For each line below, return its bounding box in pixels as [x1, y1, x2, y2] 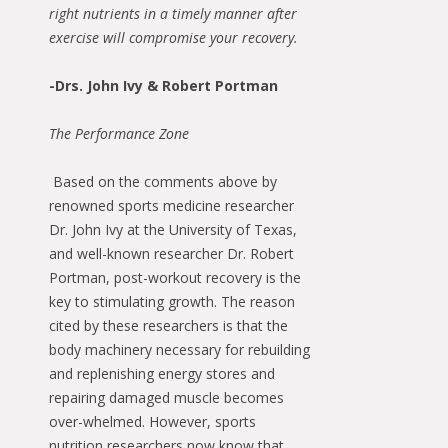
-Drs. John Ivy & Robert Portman [49, 76, 278, 95]
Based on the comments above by [53, 172, 277, 191]
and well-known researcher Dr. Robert [49, 244, 294, 263]
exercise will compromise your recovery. [49, 28, 298, 47]
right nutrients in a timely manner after [49, 4, 297, 23]
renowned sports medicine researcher [49, 196, 294, 215]
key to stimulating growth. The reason [49, 292, 295, 311]
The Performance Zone [49, 124, 189, 143]
